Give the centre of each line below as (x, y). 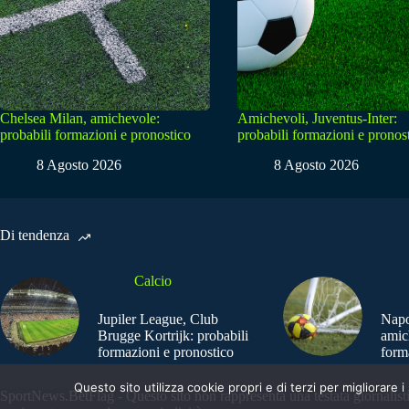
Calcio (153, 280)
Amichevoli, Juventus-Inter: (317, 118)
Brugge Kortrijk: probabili (173, 335)
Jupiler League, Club (158, 319)
